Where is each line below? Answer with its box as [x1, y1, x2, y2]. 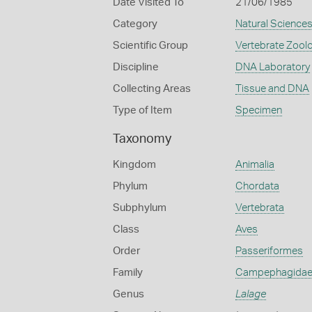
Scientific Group [113, 40, 188, 51]
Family [113, 267, 143, 278]
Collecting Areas [113, 84, 191, 94]
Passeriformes [235, 246, 303, 256]
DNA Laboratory [235, 62, 310, 72]
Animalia [235, 159, 274, 170]
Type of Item [113, 105, 172, 116]
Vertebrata [235, 203, 284, 213]
